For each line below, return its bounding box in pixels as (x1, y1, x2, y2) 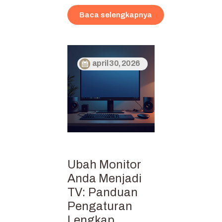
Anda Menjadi (67, 171, 142, 185)
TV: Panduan (67, 185, 138, 199)
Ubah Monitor (67, 158, 141, 171)
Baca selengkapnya (79, 10, 152, 19)
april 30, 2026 (92, 59, 140, 68)
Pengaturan (67, 199, 132, 213)
